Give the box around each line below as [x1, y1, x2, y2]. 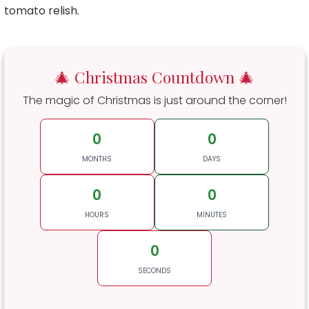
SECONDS [138, 266, 171, 276]
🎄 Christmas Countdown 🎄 [54, 66, 255, 88]
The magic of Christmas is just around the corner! [22, 92, 287, 108]
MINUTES [197, 210, 228, 220]
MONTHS [82, 154, 112, 164]
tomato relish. [4, 3, 79, 19]
